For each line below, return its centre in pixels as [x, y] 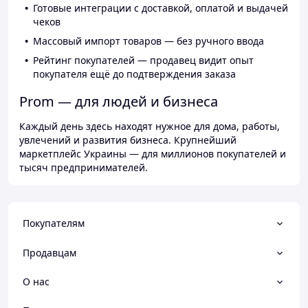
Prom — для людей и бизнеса [119, 102]
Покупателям [54, 223]
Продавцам [49, 252]
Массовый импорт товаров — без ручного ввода [148, 41]
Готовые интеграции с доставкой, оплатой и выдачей [161, 8]
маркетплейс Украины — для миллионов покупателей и [153, 154]
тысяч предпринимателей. [84, 168]
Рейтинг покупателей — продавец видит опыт [143, 60]
